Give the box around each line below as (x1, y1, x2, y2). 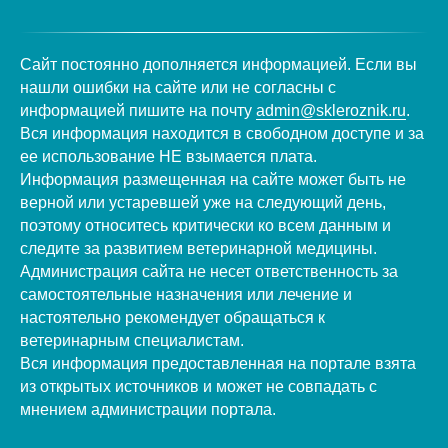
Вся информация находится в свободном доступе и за (20, 124, 424, 142)
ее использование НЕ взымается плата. (20, 147, 317, 165)
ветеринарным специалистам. (20, 331, 244, 349)
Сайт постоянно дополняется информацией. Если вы (20, 55, 417, 73)
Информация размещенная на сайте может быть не (20, 170, 406, 188)
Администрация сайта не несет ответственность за (20, 262, 398, 280)
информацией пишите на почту (20, 101, 256, 119)
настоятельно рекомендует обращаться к (20, 308, 325, 326)
